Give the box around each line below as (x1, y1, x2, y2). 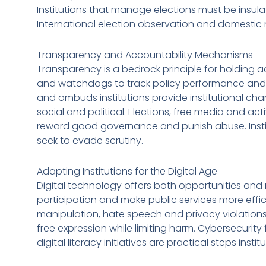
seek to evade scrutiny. (37, 133, 143, 147)
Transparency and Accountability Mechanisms (37, 47, 253, 62)
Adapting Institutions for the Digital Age (37, 164, 217, 178)
